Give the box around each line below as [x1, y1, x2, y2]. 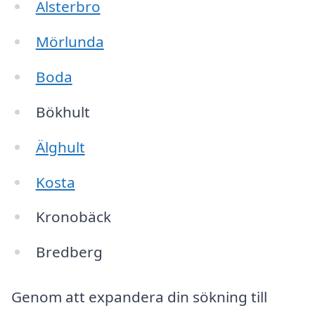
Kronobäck [35, 207, 111, 227]
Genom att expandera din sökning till [11, 287, 267, 307]
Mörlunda [35, 32, 104, 52]
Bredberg [35, 242, 103, 262]
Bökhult [35, 101, 90, 122]
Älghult [35, 136, 85, 157]
